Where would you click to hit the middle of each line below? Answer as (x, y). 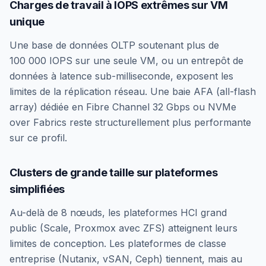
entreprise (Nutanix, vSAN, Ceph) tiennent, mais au (126, 259)
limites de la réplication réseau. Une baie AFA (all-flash (133, 91)
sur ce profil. (38, 137)
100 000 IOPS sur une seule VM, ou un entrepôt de (126, 60)
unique (27, 21)
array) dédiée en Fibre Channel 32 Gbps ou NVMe (123, 107)
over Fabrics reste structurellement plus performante (130, 122)
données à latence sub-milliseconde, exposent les (121, 76)
